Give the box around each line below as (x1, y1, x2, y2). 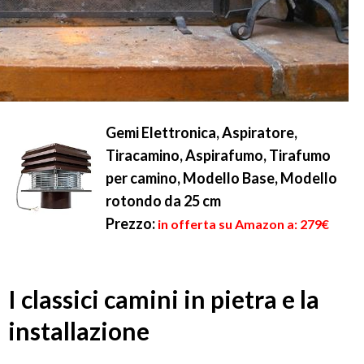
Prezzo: (106, 214, 155, 232)
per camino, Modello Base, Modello (106, 169, 337, 187)
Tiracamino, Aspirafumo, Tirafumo (106, 146, 331, 164)
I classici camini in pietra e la (8, 284, 319, 314)
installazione (8, 316, 149, 346)
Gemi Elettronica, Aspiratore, (106, 123, 297, 141)
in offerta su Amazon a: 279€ (158, 216, 329, 232)
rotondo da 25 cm (106, 192, 221, 210)
